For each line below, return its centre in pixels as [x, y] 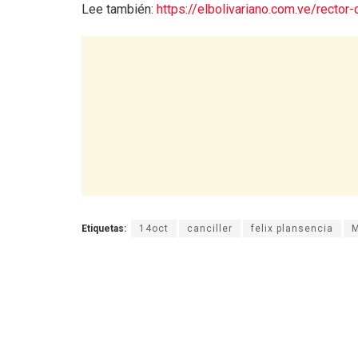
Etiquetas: [104, 228]
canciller [210, 228]
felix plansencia [292, 228]
